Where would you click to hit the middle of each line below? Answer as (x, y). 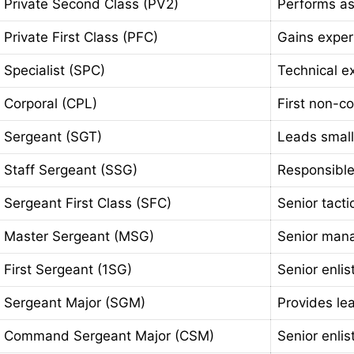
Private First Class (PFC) (81, 38)
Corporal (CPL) (50, 104)
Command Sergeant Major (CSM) (109, 336)
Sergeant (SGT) (53, 137)
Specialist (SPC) (54, 71)
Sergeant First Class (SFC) (87, 203)
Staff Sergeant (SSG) (70, 170)
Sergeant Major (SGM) (74, 303)
